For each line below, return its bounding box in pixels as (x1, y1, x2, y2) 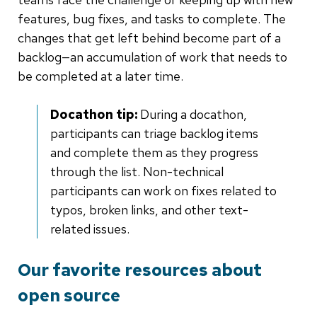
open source (18, 284, 120, 307)
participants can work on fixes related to (50, 183, 277, 200)
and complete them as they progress (50, 144, 258, 161)
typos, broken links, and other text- (50, 202, 248, 219)
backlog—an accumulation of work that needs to (18, 49, 287, 66)
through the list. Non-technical (50, 163, 224, 180)
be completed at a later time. (18, 68, 183, 85)
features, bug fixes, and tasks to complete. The (18, 11, 286, 28)
